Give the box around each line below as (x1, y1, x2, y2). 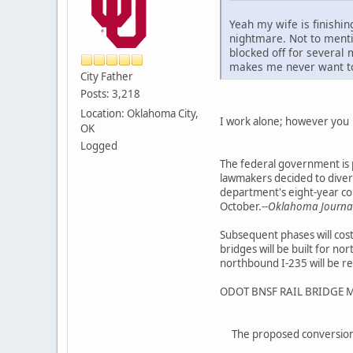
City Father (80, 69, 133, 84)
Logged (80, 138, 117, 153)
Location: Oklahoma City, (80, 106, 199, 121)
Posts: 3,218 (80, 86, 140, 101)
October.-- (220, 199, 268, 214)
